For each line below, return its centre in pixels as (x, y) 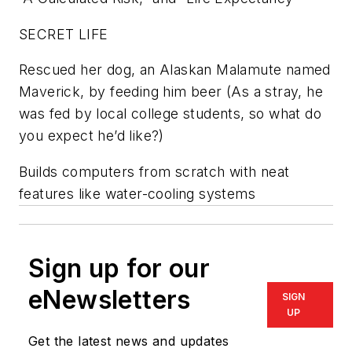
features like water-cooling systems (137, 194)
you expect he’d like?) (92, 136)
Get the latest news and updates (129, 341)
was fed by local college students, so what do (170, 114)
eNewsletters (110, 300)
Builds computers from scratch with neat (154, 172)
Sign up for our (119, 269)
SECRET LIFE (64, 34)
